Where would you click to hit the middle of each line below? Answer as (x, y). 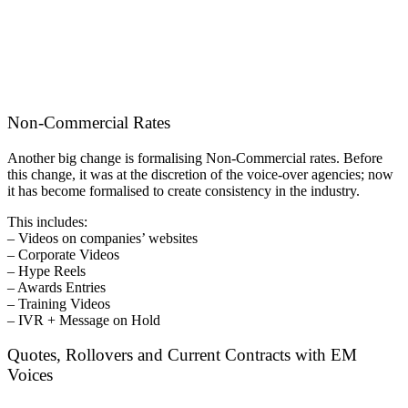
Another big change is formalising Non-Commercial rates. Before (195, 158)
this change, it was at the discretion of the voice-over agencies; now (200, 174)
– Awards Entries (56, 287)
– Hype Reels (46, 270)
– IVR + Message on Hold (84, 320)
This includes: (47, 221)
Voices (30, 375)
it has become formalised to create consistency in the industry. (184, 190)
